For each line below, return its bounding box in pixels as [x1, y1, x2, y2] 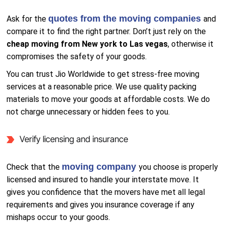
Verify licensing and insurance [19, 134, 128, 144]
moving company [62, 162, 139, 172]
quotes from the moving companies [48, 14, 204, 24]
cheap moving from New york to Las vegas [7, 39, 168, 49]
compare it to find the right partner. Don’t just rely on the [7, 27, 206, 36]
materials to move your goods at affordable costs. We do [7, 94, 210, 104]
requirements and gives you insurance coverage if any [7, 200, 195, 209]
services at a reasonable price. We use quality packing [7, 82, 197, 91]
